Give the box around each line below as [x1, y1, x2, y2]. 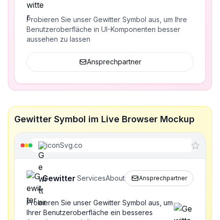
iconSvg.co [46, 141, 82, 149]
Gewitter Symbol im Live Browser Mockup [14, 114, 194, 124]
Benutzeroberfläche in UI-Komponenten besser [27, 25, 180, 33]
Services [77, 174, 106, 182]
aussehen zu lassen [27, 35, 90, 43]
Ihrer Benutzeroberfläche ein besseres [27, 208, 153, 217]
